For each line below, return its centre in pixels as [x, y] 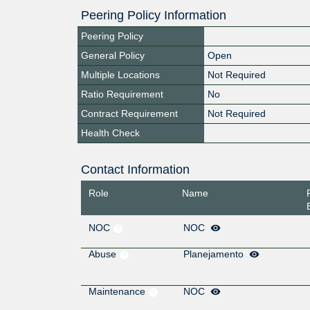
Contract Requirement [129, 113]
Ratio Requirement [122, 94]
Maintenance [118, 292]
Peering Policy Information [154, 15]
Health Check [110, 133]
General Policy [113, 55]
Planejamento [215, 254]
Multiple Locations [120, 74]
